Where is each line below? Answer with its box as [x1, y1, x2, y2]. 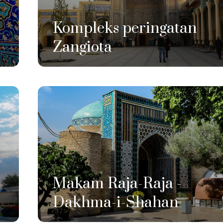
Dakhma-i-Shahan [52, 193, 178, 212]
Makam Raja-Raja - [52, 174, 182, 193]
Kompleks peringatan [52, 19, 197, 38]
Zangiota [52, 38, 112, 57]
